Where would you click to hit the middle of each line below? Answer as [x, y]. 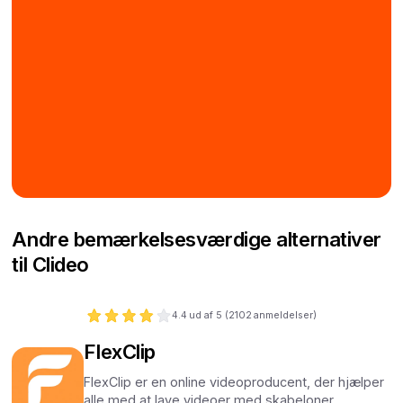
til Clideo [50, 264]
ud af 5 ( [209, 315]
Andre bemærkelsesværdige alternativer [197, 239]
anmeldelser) [286, 315]
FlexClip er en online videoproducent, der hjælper [234, 381]
